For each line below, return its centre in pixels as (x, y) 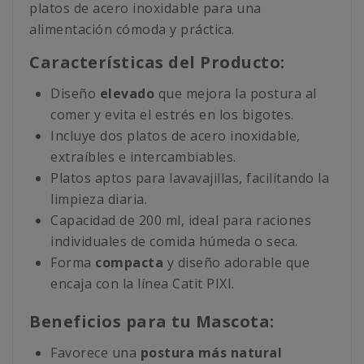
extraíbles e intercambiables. (143, 157)
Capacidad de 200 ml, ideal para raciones (181, 221)
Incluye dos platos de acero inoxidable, (175, 136)
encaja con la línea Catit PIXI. (143, 284)
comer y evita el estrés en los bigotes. (172, 115)
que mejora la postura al (236, 94)
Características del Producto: (157, 63)
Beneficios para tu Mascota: (152, 322)
